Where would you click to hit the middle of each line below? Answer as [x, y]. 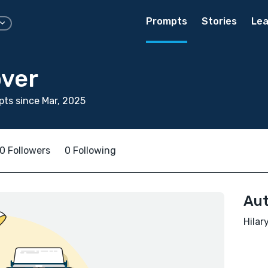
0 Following [90, 150]
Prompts [167, 21]
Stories [219, 21]
